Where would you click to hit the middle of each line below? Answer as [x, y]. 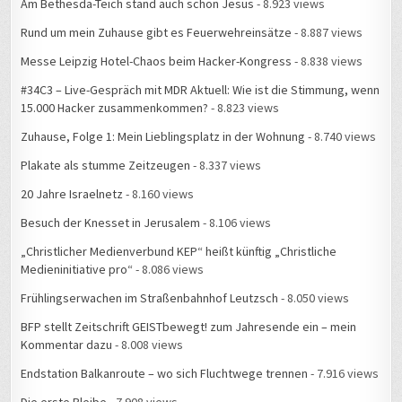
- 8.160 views [159, 194]
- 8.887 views [328, 33]
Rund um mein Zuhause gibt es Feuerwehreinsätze [157, 33]
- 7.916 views [344, 374]
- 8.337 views [226, 166]
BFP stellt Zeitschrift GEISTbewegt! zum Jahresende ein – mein [189, 327]
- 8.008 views [148, 345]
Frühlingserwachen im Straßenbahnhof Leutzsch [150, 298]
